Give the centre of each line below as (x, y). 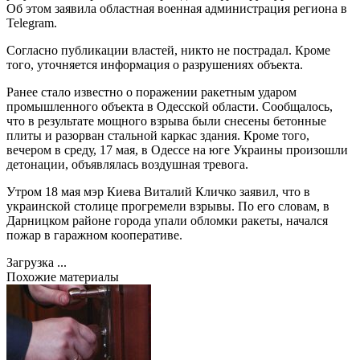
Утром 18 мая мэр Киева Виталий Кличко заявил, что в (158, 191)
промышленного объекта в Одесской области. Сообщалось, (170, 106)
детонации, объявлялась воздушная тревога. (127, 164)
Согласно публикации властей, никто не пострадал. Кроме (168, 50)
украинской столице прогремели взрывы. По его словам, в (168, 206)
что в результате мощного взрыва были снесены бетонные (166, 121)
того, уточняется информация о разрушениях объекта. (155, 64)
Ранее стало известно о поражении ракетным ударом (151, 92)
